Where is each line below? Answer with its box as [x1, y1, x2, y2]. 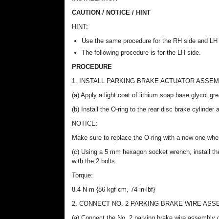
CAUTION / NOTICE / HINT [72, 9, 151, 16]
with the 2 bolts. [72, 157, 117, 165]
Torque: [72, 172, 93, 179]
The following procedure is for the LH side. [82, 49, 201, 56]
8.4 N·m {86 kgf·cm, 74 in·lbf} [72, 186, 155, 193]
